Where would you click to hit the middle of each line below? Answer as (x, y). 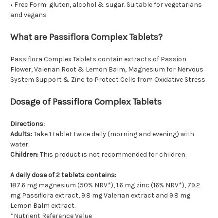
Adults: (21, 134)
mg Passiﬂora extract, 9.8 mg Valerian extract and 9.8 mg (100, 196)
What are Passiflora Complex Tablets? (86, 37)
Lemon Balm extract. (43, 206)
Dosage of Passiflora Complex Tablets (86, 102)
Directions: (27, 124)
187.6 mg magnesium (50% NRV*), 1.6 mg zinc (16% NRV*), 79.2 (105, 185)
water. (20, 145)
